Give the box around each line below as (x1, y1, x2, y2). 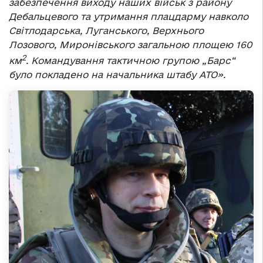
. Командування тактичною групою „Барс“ (26, 55, 235, 66)
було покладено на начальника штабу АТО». (9, 69, 225, 80)
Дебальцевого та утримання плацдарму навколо (9, 11, 248, 22)
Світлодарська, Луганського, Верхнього (9, 25, 204, 36)
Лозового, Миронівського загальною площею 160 (9, 39, 252, 50)
